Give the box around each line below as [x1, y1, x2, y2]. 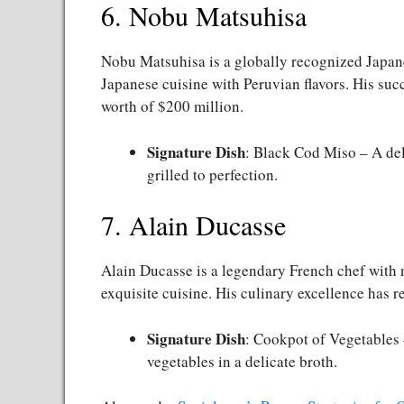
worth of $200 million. [101, 96, 243, 117]
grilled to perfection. [147, 163, 278, 185]
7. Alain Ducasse [101, 207, 286, 243]
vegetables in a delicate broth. [147, 350, 337, 372]
